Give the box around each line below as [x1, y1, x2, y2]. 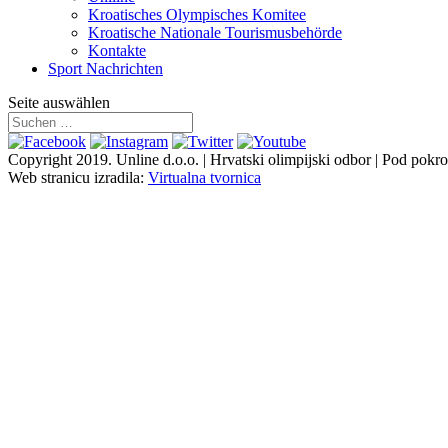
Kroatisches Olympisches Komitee [88, 6, 306, 23]
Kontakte [88, 42, 146, 59]
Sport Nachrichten [48, 60, 163, 77]
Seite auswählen [8, 94, 110, 111]
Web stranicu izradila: [8, 169, 148, 186]
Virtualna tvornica [148, 169, 261, 186]
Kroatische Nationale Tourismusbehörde [88, 24, 342, 41]
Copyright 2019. [8, 151, 116, 168]
